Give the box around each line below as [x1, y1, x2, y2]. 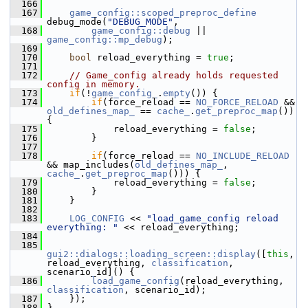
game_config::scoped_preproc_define [69, 8, 256, 18]
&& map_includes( [47, 159, 135, 170]
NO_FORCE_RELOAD [196, 97, 278, 107]
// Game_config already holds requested [69, 70, 278, 80]
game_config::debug [91, 25, 190, 36]
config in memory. [47, 79, 140, 89]
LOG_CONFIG [69, 213, 124, 223]
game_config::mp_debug [47, 34, 162, 45]
